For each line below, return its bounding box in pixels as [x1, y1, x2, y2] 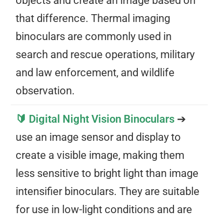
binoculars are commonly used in [16, 30, 172, 43]
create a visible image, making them [16, 149, 185, 162]
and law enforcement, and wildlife [16, 66, 175, 79]
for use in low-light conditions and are [16, 203, 193, 216]
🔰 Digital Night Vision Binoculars [16, 113, 175, 126]
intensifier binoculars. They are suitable [16, 185, 200, 198]
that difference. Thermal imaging [16, 12, 171, 25]
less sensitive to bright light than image [16, 167, 199, 180]
